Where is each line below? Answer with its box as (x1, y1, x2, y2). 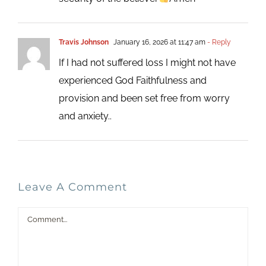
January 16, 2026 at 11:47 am (111, 37, 205, 46)
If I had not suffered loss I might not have (58, 56, 236, 68)
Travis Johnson (58, 37, 109, 46)
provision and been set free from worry (58, 92, 230, 104)
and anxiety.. (58, 110, 112, 122)
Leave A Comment (17, 180, 127, 194)
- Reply (205, 37, 231, 46)
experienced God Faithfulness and (58, 74, 207, 86)
